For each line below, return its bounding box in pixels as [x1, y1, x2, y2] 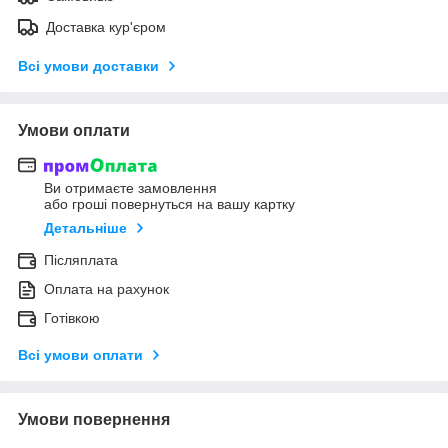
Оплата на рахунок [44, 281, 169, 298]
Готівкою [44, 310, 100, 327]
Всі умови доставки [18, 57, 159, 74]
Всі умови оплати [18, 347, 143, 364]
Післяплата [44, 252, 118, 269]
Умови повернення [18, 411, 170, 429]
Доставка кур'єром [46, 18, 166, 35]
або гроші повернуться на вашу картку [44, 196, 295, 213]
